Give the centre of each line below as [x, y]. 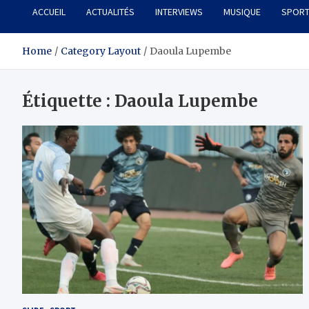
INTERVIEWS [179, 12]
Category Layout [101, 51]
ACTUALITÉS [110, 12]
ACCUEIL [49, 12]
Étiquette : [68, 101]
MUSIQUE [242, 12]
